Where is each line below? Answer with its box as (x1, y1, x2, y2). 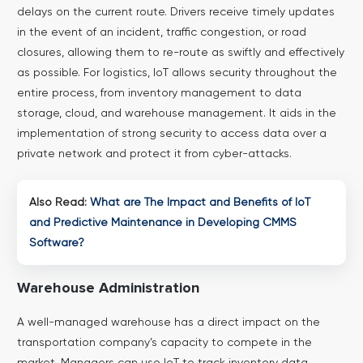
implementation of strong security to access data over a (16, 126, 327, 140)
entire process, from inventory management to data (16, 86, 301, 100)
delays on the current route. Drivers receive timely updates (16, 5, 335, 19)
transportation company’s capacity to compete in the (16, 335, 312, 349)
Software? (28, 236, 84, 250)
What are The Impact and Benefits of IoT (89, 195, 310, 209)
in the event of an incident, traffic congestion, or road (16, 25, 306, 39)
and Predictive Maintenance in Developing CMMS (28, 216, 297, 229)
